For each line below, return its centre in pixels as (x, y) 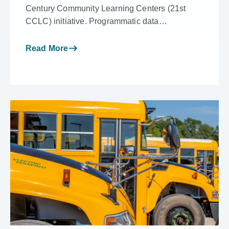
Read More (47, 48)
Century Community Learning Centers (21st (106, 8)
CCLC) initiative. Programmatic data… (96, 21)
